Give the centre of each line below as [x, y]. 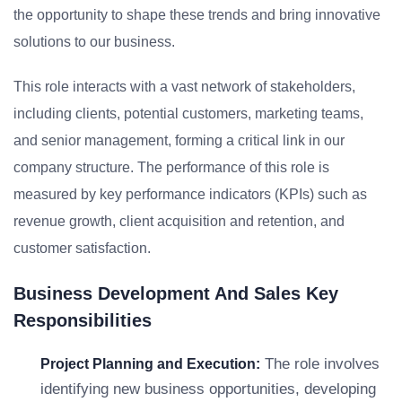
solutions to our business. [94, 42]
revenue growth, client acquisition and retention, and [179, 221]
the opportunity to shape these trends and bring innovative [197, 15]
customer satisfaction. [82, 248]
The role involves [320, 364]
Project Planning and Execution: [150, 364]
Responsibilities [83, 320]
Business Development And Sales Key [176, 293]
